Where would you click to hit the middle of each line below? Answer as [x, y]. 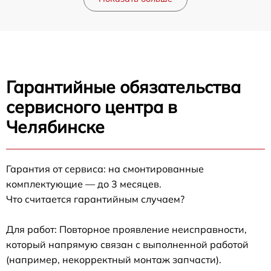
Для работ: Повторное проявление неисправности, [126, 229]
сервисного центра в [92, 106]
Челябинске [55, 126]
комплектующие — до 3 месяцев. [84, 184]
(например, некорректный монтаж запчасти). [114, 259]
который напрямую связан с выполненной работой [127, 244]
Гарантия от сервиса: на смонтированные [105, 168]
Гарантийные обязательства [123, 87]
